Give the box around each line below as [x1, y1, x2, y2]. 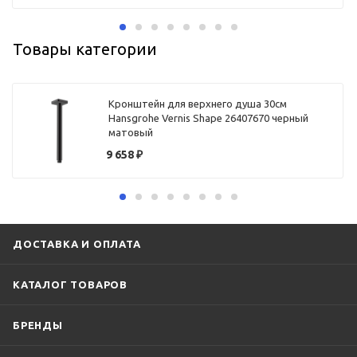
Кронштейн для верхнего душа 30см [108, 98, 288, 110]
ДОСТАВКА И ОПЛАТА [13, 237, 141, 249]
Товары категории [13, 39, 157, 58]
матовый [108, 127, 154, 139]
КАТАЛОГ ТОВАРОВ [13, 278, 127, 290]
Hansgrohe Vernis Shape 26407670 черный [108, 112, 309, 124]
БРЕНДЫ [13, 319, 63, 331]
